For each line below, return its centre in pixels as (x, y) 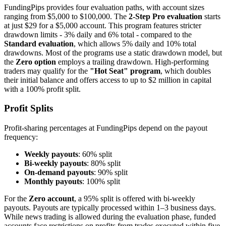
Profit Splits (29, 108)
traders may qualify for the (47, 71)
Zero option (36, 62)
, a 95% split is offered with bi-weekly (135, 199)
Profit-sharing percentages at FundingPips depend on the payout (106, 128)
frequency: (21, 137)
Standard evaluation (39, 43)
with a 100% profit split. (42, 89)
